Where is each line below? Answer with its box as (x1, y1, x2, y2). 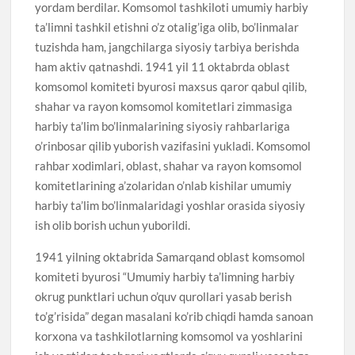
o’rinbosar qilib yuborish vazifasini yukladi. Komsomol (35, 138, 311, 153)
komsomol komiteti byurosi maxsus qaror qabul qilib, (35, 78, 307, 94)
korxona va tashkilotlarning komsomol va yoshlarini (35, 328, 303, 343)
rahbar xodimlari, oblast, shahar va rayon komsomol (35, 158, 303, 173)
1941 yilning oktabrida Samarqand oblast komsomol (35, 249, 306, 264)
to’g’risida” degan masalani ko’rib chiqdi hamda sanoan (35, 308, 314, 323)
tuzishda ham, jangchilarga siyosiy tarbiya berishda (35, 39, 300, 54)
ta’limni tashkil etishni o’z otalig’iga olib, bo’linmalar (35, 19, 300, 34)
